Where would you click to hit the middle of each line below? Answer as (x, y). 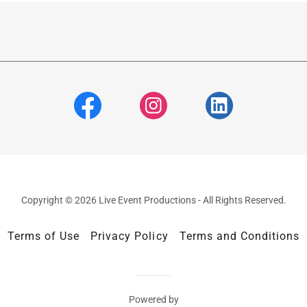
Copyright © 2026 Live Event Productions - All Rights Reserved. (153, 200)
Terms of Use (44, 236)
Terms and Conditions (239, 236)
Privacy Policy (130, 236)
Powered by (153, 299)
